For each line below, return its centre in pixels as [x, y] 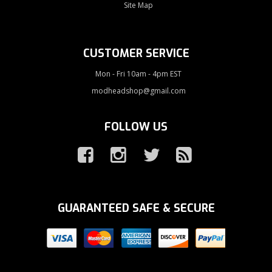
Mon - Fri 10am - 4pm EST [139, 73]
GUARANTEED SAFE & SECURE [136, 208]
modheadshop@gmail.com [138, 90]
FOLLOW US [136, 127]
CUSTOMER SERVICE [136, 53]
